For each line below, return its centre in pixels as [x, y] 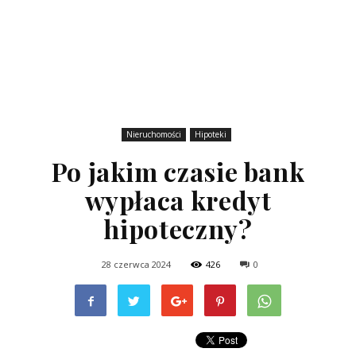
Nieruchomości [153, 134]
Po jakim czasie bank [178, 171]
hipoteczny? [178, 228]
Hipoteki [210, 134]
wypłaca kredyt [178, 199]
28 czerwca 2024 [136, 264]
